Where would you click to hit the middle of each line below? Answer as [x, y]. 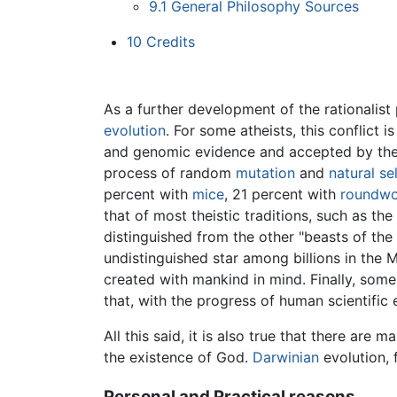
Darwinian [286, 358]
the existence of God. [178, 358]
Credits [170, 41]
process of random [170, 173]
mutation [265, 173]
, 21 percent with [282, 195]
